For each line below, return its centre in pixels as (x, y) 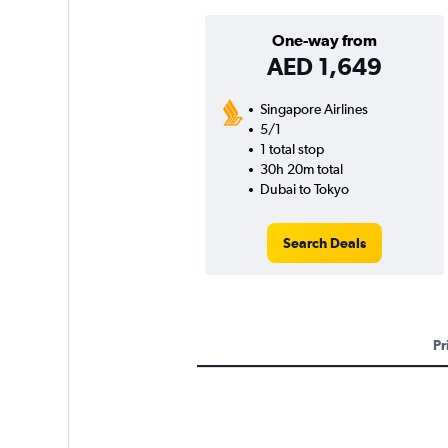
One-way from (324, 40)
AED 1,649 (324, 66)
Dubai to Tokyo (304, 189)
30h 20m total (301, 169)
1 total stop (291, 149)
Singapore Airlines (313, 109)
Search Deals (324, 243)
